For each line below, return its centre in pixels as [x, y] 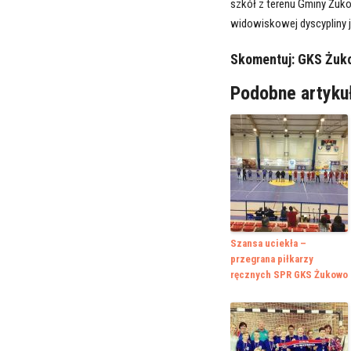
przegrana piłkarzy [271, 259]
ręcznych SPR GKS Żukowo [289, 275]
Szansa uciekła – [268, 244]
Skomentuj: [264, 60]
